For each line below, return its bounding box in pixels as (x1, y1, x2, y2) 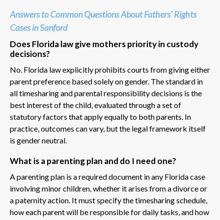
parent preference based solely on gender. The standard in (10, 76, 203, 86)
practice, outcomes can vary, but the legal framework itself (10, 123, 206, 133)
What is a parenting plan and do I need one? (10, 155, 176, 166)
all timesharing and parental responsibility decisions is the (10, 88, 202, 98)
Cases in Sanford (10, 22, 67, 33)
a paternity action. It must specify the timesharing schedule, (10, 195, 207, 205)
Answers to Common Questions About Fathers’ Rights (10, 8, 196, 20)
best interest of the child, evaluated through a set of (10, 100, 181, 110)
